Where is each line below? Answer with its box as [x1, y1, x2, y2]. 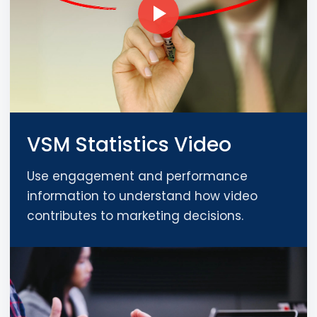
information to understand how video [27, 187, 258, 204]
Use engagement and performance [27, 167, 248, 185]
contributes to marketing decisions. [27, 207, 243, 224]
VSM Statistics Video [27, 130, 231, 158]
